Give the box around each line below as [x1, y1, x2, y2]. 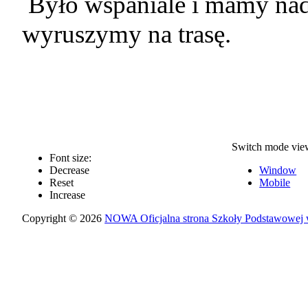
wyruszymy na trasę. [22, 20, 232, 49]
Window [259, 164, 297, 177]
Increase [49, 189, 86, 201]
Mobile [259, 177, 291, 189]
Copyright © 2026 [22, 212, 105, 225]
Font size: [49, 152, 92, 164]
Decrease [49, 164, 90, 177]
